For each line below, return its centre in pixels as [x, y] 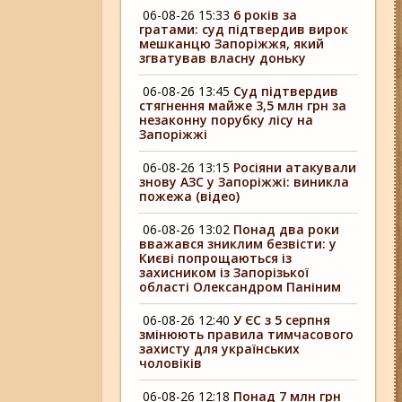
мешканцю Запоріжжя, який [232, 44]
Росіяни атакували [295, 167]
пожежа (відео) [190, 196]
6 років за [266, 15]
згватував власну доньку [223, 58]
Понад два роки [287, 229]
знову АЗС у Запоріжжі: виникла [245, 182]
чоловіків [171, 363]
